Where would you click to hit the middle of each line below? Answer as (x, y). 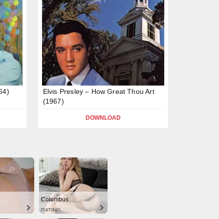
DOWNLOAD (103, 118)
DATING (51, 210)
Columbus (55, 199)
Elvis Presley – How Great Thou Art (99, 91)
